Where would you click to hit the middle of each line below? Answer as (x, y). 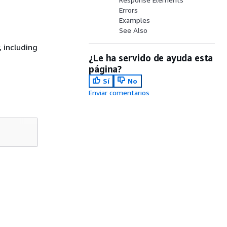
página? (105, 69)
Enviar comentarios (119, 92)
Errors (129, 10)
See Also (134, 30)
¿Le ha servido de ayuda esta (151, 58)
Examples (135, 20)
